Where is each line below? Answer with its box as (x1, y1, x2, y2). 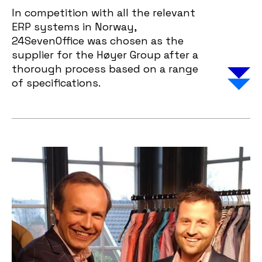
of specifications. (12, 76, 101, 89)
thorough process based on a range (12, 62, 198, 75)
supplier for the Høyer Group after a (12, 48, 198, 61)
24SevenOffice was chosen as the (12, 34, 184, 47)
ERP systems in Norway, (12, 20, 136, 33)
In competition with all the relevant (12, 6, 195, 19)
